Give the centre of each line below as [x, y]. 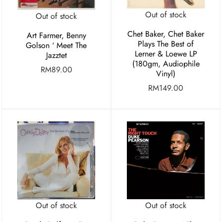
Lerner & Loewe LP [166, 54]
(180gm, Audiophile [166, 63]
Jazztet [56, 55]
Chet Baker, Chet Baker [166, 34]
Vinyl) [166, 73]
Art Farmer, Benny [56, 35]
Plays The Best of [166, 44]
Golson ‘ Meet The [56, 45]
